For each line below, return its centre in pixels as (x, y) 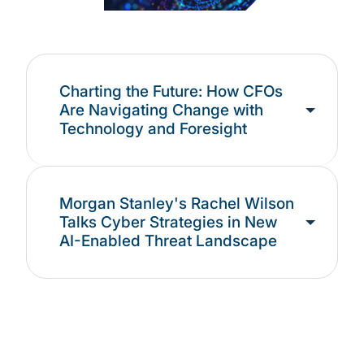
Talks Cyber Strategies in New (168, 223)
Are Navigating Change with (161, 110)
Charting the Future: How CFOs (171, 92)
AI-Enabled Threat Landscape (168, 241)
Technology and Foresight (153, 129)
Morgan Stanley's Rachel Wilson (177, 204)
